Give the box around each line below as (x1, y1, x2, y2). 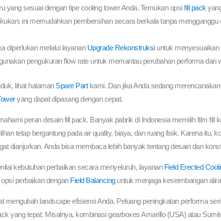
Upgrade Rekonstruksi (87, 43, 155, 52)
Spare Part (56, 81, 88, 90)
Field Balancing (70, 176, 115, 184)
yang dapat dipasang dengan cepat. (15, 94, 123, 103)
